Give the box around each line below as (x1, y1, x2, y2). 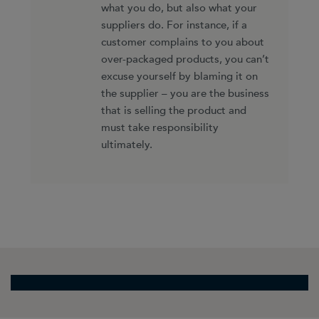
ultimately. (100, 137, 152, 152)
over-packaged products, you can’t (100, 51, 269, 67)
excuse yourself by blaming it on (100, 68, 258, 84)
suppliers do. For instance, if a (100, 17, 247, 33)
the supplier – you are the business (100, 85, 269, 101)
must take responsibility (100, 120, 219, 135)
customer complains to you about (100, 34, 264, 50)
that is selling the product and (100, 103, 246, 118)
